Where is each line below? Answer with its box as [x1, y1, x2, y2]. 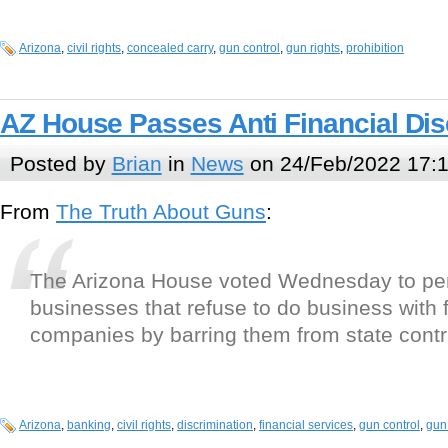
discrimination [177, 418, 253, 433]
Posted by [9, 151, 112, 175]
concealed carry [127, 41, 213, 56]
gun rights [286, 41, 340, 56]
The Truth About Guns [56, 200, 266, 224]
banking [67, 418, 111, 433]
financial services [259, 418, 353, 433]
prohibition [346, 41, 404, 56]
